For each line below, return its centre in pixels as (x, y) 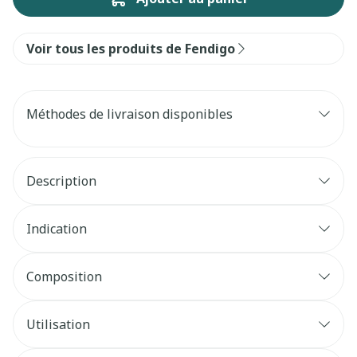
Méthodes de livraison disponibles (129, 114)
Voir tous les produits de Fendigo (131, 49)
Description (61, 181)
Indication (57, 229)
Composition (64, 277)
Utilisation (58, 324)
